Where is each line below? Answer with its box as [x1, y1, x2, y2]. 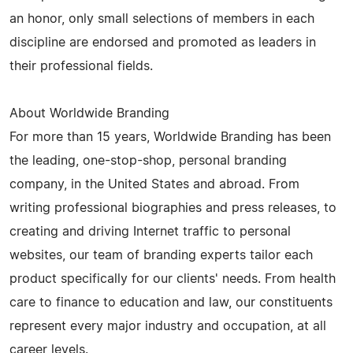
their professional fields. [9, 59, 153, 72]
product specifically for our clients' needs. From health [9, 272, 336, 285]
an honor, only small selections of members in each [9, 12, 314, 25]
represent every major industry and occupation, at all [9, 319, 326, 333]
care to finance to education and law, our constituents [9, 295, 333, 309]
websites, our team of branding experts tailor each [9, 248, 313, 262]
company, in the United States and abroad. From [9, 177, 299, 191]
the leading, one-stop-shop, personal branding [9, 154, 287, 167]
